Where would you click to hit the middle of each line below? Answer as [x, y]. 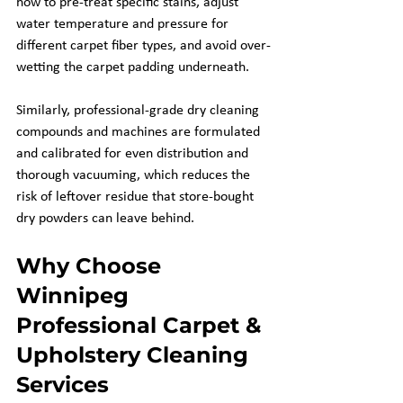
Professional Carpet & [142, 325]
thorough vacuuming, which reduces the [135, 175]
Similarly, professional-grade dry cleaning [139, 111]
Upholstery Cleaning [135, 355]
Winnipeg [76, 296]
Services [63, 385]
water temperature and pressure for [124, 24]
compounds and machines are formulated [140, 132]
